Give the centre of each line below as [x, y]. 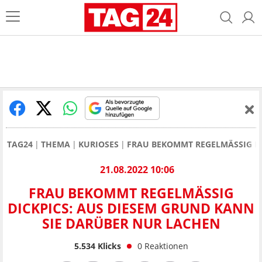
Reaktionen [166, 246]
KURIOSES [99, 144]
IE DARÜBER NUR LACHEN [125, 224]
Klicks [108, 246]
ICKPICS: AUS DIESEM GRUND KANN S [131, 208]
